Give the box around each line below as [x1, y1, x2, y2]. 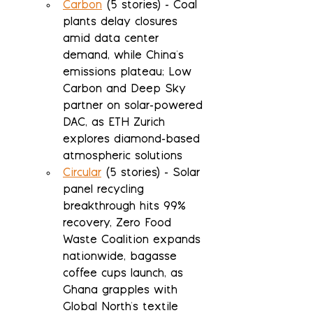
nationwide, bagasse [63, 252, 181, 264]
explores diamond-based [63, 134, 204, 147]
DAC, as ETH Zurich [63, 117, 169, 130]
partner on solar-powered [63, 101, 207, 113]
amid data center [63, 34, 163, 46]
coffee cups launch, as [63, 268, 187, 281]
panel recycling [63, 184, 148, 197]
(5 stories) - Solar [101, 168, 204, 180]
